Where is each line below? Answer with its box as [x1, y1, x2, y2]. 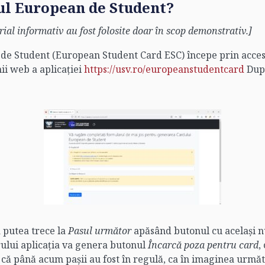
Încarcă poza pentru [148, 238, 237, 251]
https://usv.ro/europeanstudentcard [84, 63, 244, 76]
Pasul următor [68, 224, 134, 237]
